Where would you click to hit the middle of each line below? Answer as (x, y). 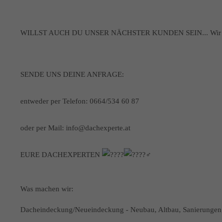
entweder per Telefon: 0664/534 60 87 (80, 101)
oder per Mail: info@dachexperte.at (75, 128)
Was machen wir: (47, 189)
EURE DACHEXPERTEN (61, 155)
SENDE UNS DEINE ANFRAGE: (72, 74)
